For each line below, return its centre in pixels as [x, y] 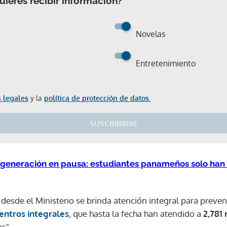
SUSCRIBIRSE [113, 123]
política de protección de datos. [97, 98]
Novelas [150, 34]
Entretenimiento [166, 63]
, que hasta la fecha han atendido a [136, 214]
